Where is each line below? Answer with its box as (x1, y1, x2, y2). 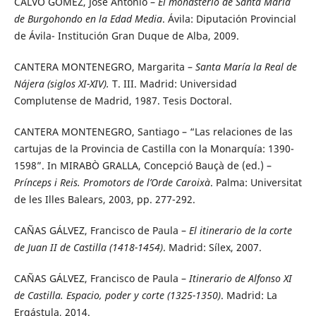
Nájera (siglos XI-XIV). (13, 77, 112, 91)
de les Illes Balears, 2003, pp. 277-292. (13, 193, 195, 207)
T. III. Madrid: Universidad (111, 77, 237, 91)
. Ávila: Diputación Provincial (162, 12, 296, 25)
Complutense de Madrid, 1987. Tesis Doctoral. (13, 94, 232, 108)
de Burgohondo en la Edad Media (13, 12, 162, 25)
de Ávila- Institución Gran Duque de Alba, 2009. (13, 29, 239, 42)
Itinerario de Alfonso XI (188, 272, 292, 286)
